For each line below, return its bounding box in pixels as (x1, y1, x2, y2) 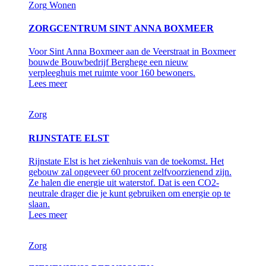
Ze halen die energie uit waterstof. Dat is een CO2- (28, 177, 219, 188)
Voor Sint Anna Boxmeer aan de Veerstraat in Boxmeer (28, 46, 236, 57)
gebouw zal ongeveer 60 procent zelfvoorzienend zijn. (28, 166, 232, 177)
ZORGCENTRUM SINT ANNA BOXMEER (28, 23, 214, 34)
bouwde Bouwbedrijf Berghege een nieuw (28, 57, 188, 68)
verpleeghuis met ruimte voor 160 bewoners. (28, 68, 195, 78)
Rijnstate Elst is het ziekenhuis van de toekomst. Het (28, 156, 224, 166)
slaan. (28, 198, 50, 209)
